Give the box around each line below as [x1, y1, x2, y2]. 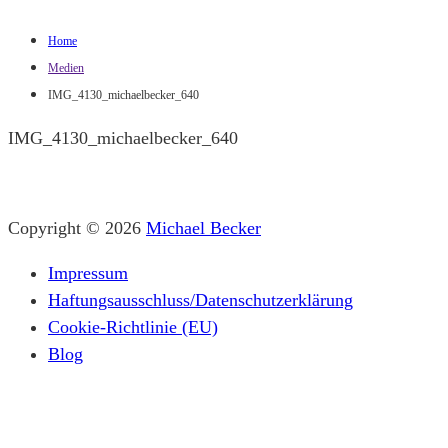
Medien [48, 60, 84, 75]
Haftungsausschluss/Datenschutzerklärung [48, 289, 353, 310]
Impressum [48, 262, 128, 283]
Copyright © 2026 [8, 217, 146, 238]
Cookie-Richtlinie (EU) [48, 316, 218, 337]
